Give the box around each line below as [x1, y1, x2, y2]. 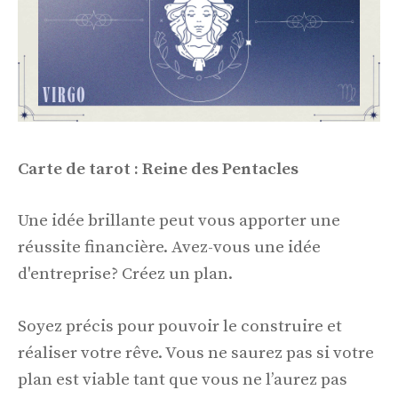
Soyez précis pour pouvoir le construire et [18, 315, 342, 337]
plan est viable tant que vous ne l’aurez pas [18, 369, 347, 390]
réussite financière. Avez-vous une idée [18, 237, 321, 259]
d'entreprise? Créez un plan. [18, 264, 233, 285]
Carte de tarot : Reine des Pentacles [18, 158, 298, 179]
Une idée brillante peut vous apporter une [18, 211, 340, 232]
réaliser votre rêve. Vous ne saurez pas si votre [18, 342, 374, 363]
